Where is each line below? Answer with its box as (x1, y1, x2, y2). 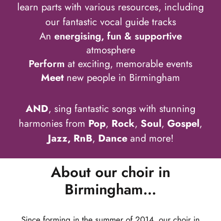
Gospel (167, 116, 199, 131)
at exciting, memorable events (68, 57, 192, 72)
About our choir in (51, 161, 170, 183)
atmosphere (86, 43, 135, 58)
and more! (127, 131, 174, 146)
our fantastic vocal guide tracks (45, 15, 176, 30)
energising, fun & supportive (51, 29, 182, 44)
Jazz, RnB (47, 131, 92, 146)
